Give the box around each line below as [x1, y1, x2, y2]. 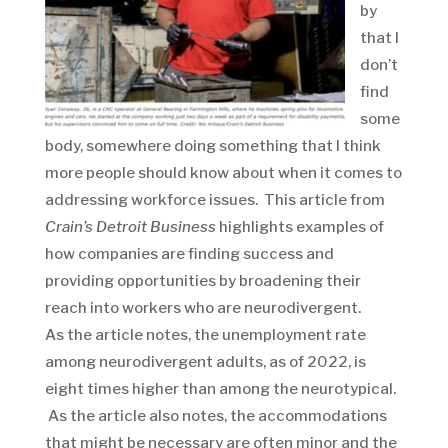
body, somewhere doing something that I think [44, 137, 381, 155]
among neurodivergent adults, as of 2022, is [44, 353, 366, 371]
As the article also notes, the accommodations [44, 407, 387, 425]
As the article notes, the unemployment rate [44, 326, 366, 344]
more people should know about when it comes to [44, 164, 402, 182]
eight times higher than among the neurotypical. [44, 380, 396, 398]
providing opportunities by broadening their [44, 272, 361, 290]
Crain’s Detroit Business [44, 218, 216, 236]
